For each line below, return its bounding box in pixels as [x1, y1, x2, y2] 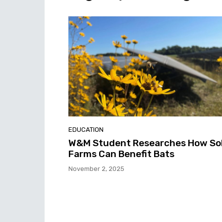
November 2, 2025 [68, 165, 124, 172]
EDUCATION [68, 125, 104, 133]
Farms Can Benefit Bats [68, 148, 174, 160]
